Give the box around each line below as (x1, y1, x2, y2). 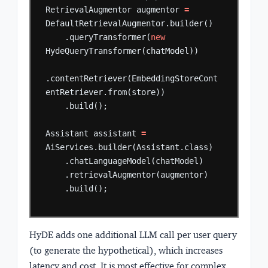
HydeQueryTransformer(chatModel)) (45, 46, 199, 56)
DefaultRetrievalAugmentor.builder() (45, 19, 214, 29)
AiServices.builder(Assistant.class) (45, 142, 214, 153)
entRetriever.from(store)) (45, 87, 166, 98)
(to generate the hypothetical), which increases (29, 245, 223, 257)
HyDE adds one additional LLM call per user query (29, 229, 237, 241)
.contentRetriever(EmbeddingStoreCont (45, 74, 218, 84)
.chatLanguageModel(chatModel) (65, 156, 204, 166)
